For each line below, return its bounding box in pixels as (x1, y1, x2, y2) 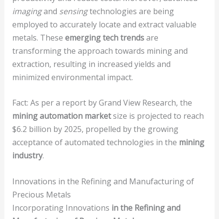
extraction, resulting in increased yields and (12, 58, 171, 69)
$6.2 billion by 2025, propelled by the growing (12, 124, 178, 135)
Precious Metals (12, 189, 71, 200)
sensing (59, 5, 88, 17)
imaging (12, 5, 42, 17)
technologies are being (87, 5, 174, 17)
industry (12, 150, 43, 161)
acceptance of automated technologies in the (12, 137, 179, 148)
